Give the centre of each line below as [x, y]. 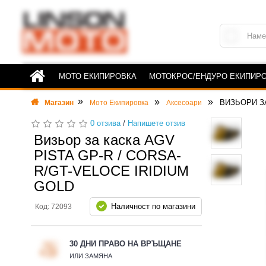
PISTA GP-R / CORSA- [107, 155]
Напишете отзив [156, 123]
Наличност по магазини [153, 206]
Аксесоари [184, 103]
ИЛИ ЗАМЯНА [91, 256]
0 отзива [105, 123]
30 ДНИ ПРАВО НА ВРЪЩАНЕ [126, 244]
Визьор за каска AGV [104, 140]
